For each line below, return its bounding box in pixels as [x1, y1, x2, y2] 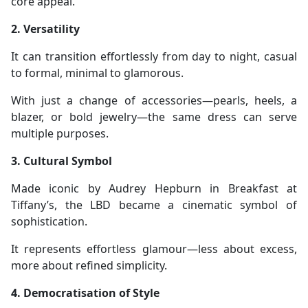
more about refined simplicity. [11, 258, 167, 274]
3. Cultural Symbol [11, 153, 112, 169]
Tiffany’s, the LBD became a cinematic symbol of [11, 197, 297, 213]
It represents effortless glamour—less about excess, [11, 241, 297, 257]
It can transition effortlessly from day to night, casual [11, 49, 297, 65]
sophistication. [11, 214, 87, 230]
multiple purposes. [11, 126, 109, 142]
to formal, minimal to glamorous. [11, 65, 184, 81]
